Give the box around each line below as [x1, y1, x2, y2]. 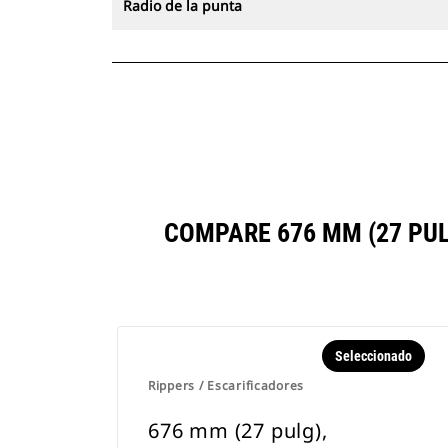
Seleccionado [334, 348, 412, 364]
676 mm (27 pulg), [148, 417, 328, 444]
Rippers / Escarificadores [148, 377, 304, 394]
